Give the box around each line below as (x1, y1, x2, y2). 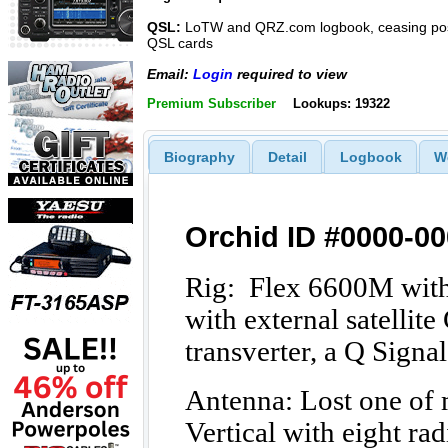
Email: (147, 65, 193, 82)
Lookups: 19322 (292, 96, 390, 111)
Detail (267, 148, 307, 165)
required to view (233, 65, 347, 82)
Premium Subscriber (147, 96, 276, 111)
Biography (163, 148, 235, 165)
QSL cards (147, 35, 213, 52)
